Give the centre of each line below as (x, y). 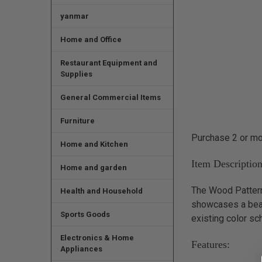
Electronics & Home (97, 237)
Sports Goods (85, 214)
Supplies (76, 74)
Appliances (81, 249)
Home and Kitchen (94, 144)
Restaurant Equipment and (108, 63)
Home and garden (93, 167)
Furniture (77, 120)
